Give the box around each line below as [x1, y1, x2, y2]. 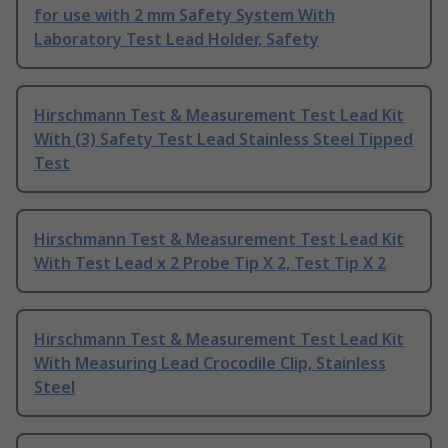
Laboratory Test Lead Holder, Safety [34, 28, 319, 51]
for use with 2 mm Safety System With [34, 4, 335, 27]
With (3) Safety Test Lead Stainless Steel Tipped [34, 128, 413, 151]
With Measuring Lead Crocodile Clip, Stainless [34, 352, 386, 375]
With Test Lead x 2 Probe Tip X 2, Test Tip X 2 [34, 252, 386, 275]
